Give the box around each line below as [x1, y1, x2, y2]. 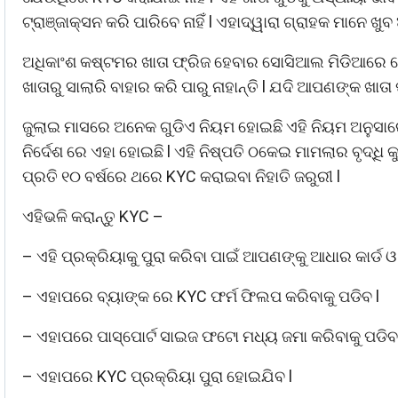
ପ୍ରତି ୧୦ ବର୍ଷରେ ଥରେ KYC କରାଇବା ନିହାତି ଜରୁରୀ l [22, 167, 340, 187]
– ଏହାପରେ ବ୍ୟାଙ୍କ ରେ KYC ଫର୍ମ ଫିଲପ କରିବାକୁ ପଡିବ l [22, 287, 379, 306]
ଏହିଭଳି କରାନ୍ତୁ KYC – [22, 207, 163, 227]
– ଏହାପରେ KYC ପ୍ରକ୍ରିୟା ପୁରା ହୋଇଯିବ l [22, 367, 292, 386]
